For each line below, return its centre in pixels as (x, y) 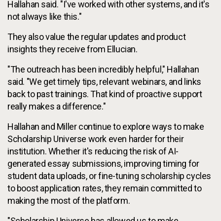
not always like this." (45, 16)
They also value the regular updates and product (97, 37)
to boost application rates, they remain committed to (105, 188)
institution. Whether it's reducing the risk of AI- (93, 151)
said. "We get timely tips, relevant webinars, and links (105, 81)
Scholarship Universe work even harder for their (96, 139)
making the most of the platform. (69, 200)
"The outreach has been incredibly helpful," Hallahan (103, 69)
